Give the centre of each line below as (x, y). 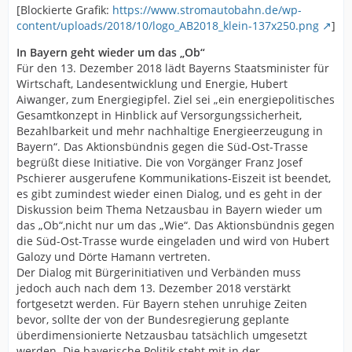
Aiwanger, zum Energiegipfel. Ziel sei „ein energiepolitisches (176, 100)
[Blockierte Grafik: (64, 10)
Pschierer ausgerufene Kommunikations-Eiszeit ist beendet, (174, 178)
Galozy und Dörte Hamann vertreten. (114, 257)
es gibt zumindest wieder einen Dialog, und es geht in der (169, 194)
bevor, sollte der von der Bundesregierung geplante (153, 320)
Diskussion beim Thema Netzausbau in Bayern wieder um (169, 210)
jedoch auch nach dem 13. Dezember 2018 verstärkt (154, 288)
